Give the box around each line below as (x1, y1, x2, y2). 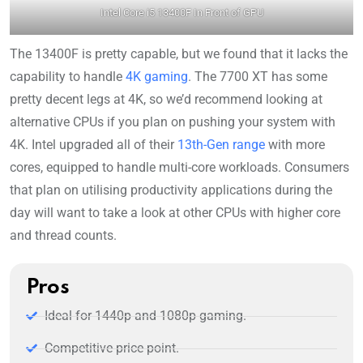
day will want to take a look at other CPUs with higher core (10, 205, 340, 221)
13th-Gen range (177, 137, 265, 153)
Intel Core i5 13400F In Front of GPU (100, 6, 263, 19)
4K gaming (126, 69, 188, 85)
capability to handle (10, 69, 126, 85)
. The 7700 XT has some (188, 69, 327, 85)
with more (265, 137, 325, 153)
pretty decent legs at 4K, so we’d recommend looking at (10, 92, 322, 108)
